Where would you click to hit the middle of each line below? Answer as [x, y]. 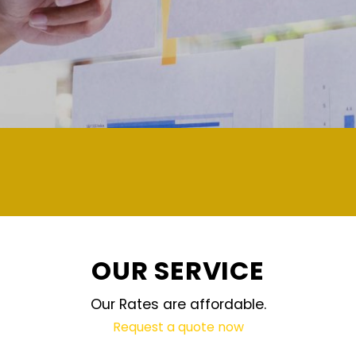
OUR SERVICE [178, 271]
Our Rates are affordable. [178, 304]
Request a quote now [178, 327]
